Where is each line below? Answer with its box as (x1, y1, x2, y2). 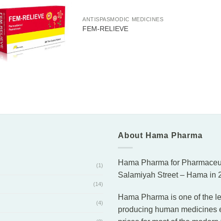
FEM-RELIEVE (82, 24, 128, 33)
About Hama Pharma (118, 131, 203, 140)
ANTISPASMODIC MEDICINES (82, 16, 164, 23)
